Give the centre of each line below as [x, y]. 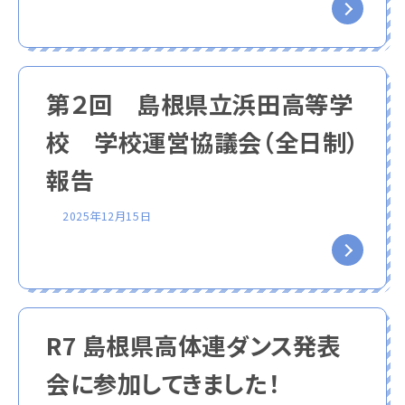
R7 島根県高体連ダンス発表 [193, 345]
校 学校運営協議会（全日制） [202, 141]
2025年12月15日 [107, 216]
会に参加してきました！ [164, 383]
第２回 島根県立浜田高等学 [200, 104]
